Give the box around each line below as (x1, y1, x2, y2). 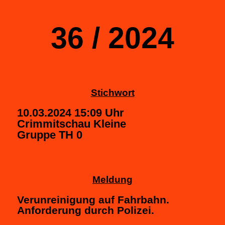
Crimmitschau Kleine (17, 117, 126, 130)
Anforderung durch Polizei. (17, 204, 154, 216)
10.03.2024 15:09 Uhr (17, 106, 124, 119)
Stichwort (90, 87, 135, 98)
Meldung (92, 174, 133, 185)
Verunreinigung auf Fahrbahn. (17, 193, 169, 205)
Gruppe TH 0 (17, 128, 82, 141)
